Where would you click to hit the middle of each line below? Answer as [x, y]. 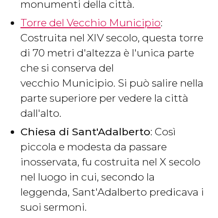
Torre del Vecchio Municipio [91, 23]
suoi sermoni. [54, 207]
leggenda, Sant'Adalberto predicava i [112, 192]
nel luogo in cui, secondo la [88, 177]
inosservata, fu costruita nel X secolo [110, 162]
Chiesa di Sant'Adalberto [85, 132]
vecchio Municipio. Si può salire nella [112, 83]
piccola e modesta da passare [94, 147]
